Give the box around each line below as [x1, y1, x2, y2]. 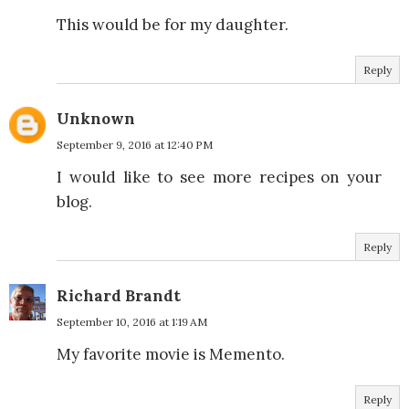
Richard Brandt [57, 286, 181, 306]
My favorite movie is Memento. [57, 344, 285, 364]
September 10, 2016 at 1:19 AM [57, 315, 207, 329]
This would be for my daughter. [57, 15, 288, 35]
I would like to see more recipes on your [57, 167, 382, 187]
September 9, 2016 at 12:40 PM [57, 138, 213, 152]
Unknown [57, 109, 135, 129]
